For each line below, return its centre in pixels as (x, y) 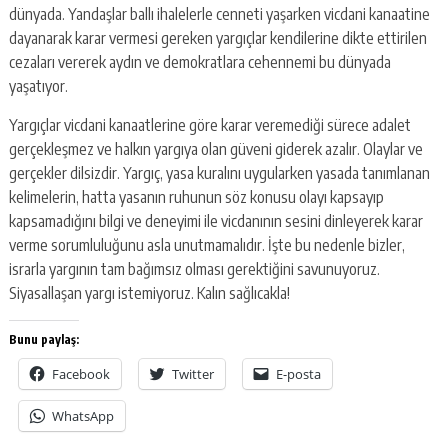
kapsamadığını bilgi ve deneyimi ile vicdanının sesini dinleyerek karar (215, 221)
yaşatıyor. (38, 86)
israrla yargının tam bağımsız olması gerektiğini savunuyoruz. (194, 269)
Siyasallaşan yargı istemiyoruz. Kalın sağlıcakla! (149, 293)
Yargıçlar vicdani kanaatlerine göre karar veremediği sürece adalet (209, 125)
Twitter (192, 374)
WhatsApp (82, 416)
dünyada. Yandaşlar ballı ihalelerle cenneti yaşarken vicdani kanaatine (220, 14)
